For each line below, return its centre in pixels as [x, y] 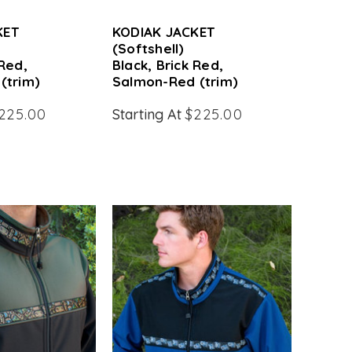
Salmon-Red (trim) [175, 81]
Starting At [148, 114]
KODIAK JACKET [163, 32]
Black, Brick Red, [168, 65]
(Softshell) [148, 48]
